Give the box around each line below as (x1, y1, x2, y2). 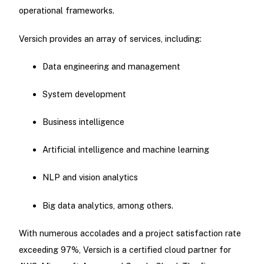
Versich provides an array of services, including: (18, 33, 202, 44)
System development (42, 88, 126, 99)
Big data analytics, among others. (42, 200, 173, 210)
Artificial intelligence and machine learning (42, 144, 209, 155)
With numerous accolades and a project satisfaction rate (18, 227, 241, 238)
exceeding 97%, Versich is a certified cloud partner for (18, 244, 231, 255)
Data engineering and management (42, 61, 180, 71)
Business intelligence (42, 117, 124, 127)
